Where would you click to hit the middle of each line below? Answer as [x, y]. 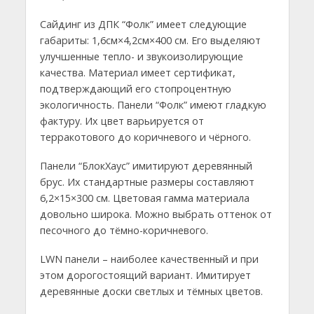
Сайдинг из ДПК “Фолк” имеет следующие [143, 24]
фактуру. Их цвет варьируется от [122, 121]
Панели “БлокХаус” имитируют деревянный [146, 165]
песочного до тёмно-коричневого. [124, 230]
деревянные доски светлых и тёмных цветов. [151, 291]
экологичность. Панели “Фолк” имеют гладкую [153, 104]
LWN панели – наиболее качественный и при [149, 259]
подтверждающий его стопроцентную [135, 88]
